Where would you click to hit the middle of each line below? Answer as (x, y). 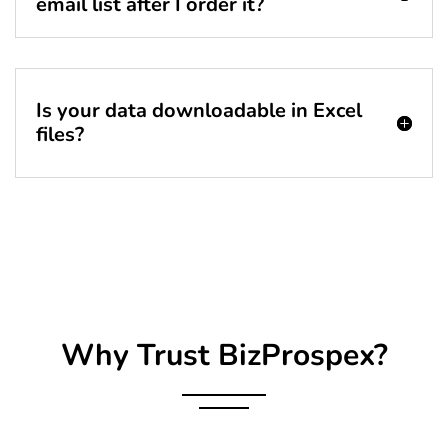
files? (60, 135)
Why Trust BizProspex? (224, 356)
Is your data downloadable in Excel (199, 111)
